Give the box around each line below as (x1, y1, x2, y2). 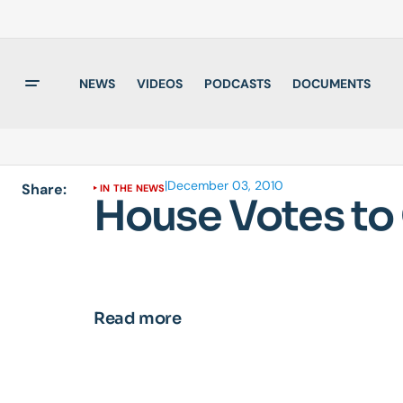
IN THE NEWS (100, 181, 166, 194)
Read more (94, 308, 182, 328)
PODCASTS (204, 75, 271, 92)
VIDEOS (137, 75, 183, 92)
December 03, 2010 (167, 177, 284, 193)
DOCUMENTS (292, 75, 371, 92)
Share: (22, 180, 67, 199)
